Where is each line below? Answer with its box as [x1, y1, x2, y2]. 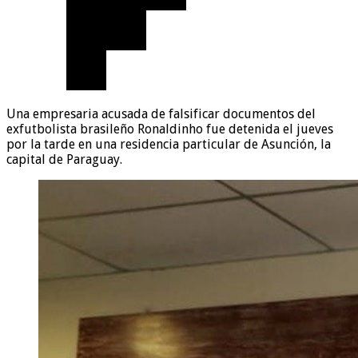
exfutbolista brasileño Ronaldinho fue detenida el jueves [6, 121, 333, 137]
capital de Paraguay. [6, 151, 122, 167]
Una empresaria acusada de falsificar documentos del [6, 105, 316, 121]
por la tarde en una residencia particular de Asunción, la [6, 136, 331, 152]
